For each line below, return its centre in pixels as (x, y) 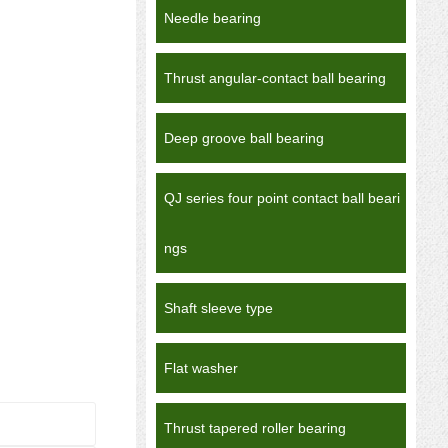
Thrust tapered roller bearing (255, 428)
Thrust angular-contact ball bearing (275, 78)
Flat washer (201, 368)
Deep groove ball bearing (244, 138)
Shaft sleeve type (218, 308)
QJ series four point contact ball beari (282, 198)
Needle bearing (212, 18)
